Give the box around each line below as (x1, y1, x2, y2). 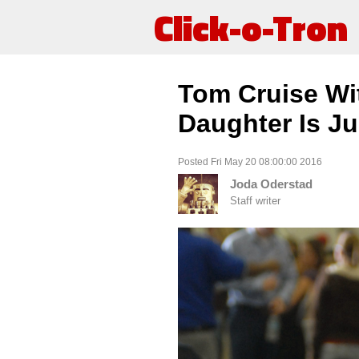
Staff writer (230, 195, 280, 208)
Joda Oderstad (230, 177, 313, 192)
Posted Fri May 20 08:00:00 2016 (178, 155, 322, 167)
